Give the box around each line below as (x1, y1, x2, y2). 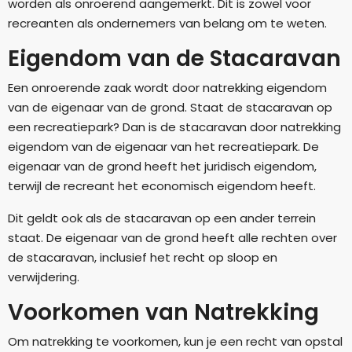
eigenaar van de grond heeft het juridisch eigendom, (8, 157, 317, 174)
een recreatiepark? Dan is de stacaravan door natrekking (8, 118, 341, 135)
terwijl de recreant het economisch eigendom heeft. (8, 177, 316, 194)
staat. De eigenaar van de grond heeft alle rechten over (8, 229, 337, 246)
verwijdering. (8, 268, 79, 285)
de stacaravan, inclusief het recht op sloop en (8, 248, 277, 266)
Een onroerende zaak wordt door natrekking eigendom (8, 79, 327, 96)
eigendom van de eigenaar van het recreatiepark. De (8, 137, 319, 155)
